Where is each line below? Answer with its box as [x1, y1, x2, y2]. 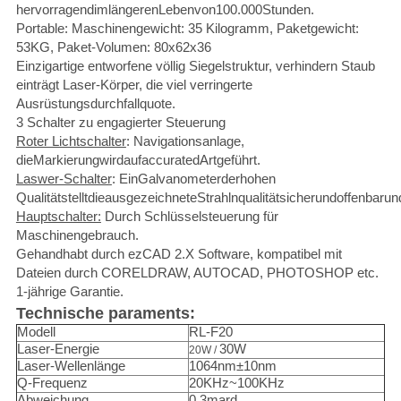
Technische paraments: [15, 303, 195, 323]
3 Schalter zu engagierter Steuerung [15, 115, 226, 131]
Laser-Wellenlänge [16, 358, 125, 374]
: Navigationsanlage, [125, 133, 244, 149]
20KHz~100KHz [188, 375, 285, 391]
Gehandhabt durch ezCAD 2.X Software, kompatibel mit [15, 246, 342, 262]
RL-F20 [188, 324, 233, 340]
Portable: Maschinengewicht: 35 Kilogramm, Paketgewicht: [15, 21, 359, 37]
